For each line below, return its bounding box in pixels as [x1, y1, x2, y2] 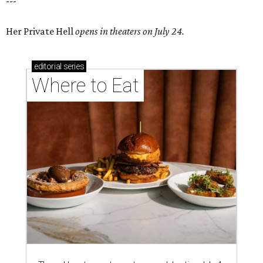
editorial [34, 62, 62, 72]
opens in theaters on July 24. [75, 25, 184, 38]
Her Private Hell [6, 25, 75, 38]
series [61, 62, 85, 72]
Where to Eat [32, 74, 139, 97]
